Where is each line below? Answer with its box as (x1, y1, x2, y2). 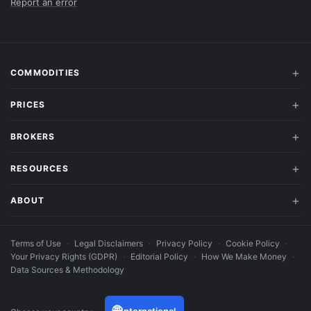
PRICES (10, 99, 46, 110)
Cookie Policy (226, 238, 280, 249)
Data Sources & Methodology (10, 264, 124, 276)
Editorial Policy (131, 251, 188, 262)
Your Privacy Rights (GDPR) (10, 251, 117, 262)
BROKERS (10, 131, 56, 142)
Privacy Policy (156, 238, 212, 249)
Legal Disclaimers (74, 238, 143, 249)
